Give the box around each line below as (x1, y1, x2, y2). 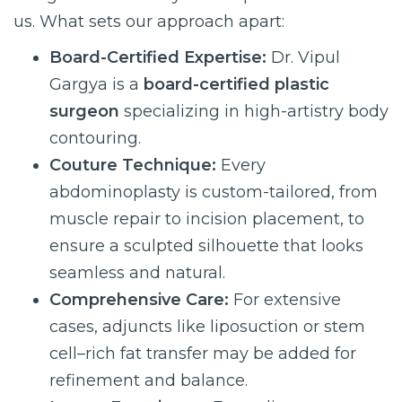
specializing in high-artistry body (124, 101, 389, 121)
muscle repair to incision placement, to (49, 209, 364, 229)
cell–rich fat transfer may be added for (49, 344, 356, 363)
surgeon (49, 101, 124, 121)
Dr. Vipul (271, 48, 340, 67)
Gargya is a (49, 74, 144, 94)
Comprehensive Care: (49, 290, 233, 310)
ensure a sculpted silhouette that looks (49, 236, 363, 256)
